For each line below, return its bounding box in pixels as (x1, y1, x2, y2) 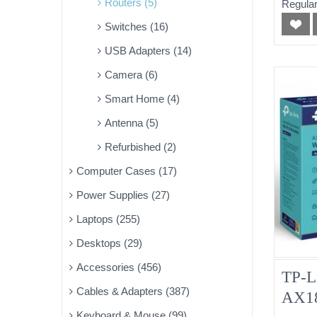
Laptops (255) (76, 213, 140, 225)
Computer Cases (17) (76, 165, 177, 177)
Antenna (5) (105, 117, 158, 129)
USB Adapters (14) (105, 45, 192, 57)
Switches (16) (105, 21, 168, 33)
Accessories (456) (76, 261, 161, 273)
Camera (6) (105, 69, 158, 81)
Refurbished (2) (105, 141, 176, 153)
